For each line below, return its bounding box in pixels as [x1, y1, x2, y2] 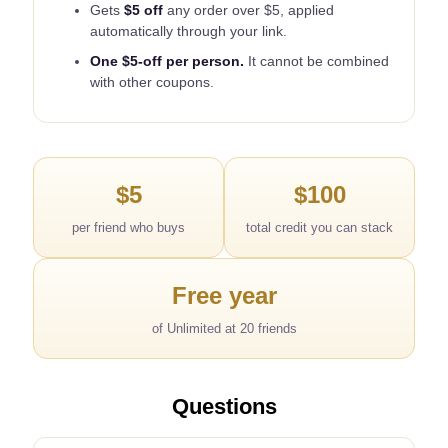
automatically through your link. [90, 23, 288, 40]
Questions [171, 394, 277, 420]
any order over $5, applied [163, 2, 335, 19]
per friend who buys [72, 220, 185, 236]
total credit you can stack [246, 220, 393, 236]
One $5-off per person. [90, 53, 245, 70]
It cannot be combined [244, 53, 390, 70]
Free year [171, 282, 277, 310]
